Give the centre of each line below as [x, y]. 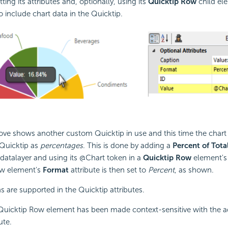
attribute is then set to [108, 170]
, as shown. [194, 170]
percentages [61, 145]
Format [55, 170]
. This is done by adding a [127, 145]
